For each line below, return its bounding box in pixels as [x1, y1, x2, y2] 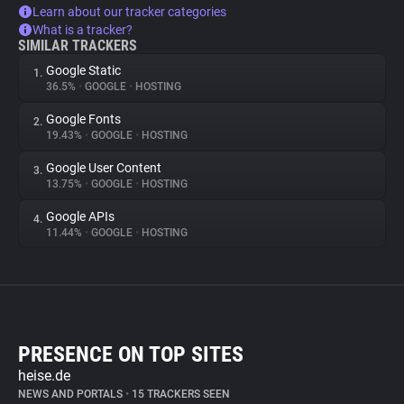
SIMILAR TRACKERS [18, 37, 137, 54]
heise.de [18, 367, 70, 384]
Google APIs [46, 209, 115, 224]
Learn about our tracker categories [32, 5, 226, 19]
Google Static [46, 63, 121, 78]
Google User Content [46, 161, 161, 175]
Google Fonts [46, 112, 121, 126]
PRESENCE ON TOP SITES [18, 342, 243, 367]
